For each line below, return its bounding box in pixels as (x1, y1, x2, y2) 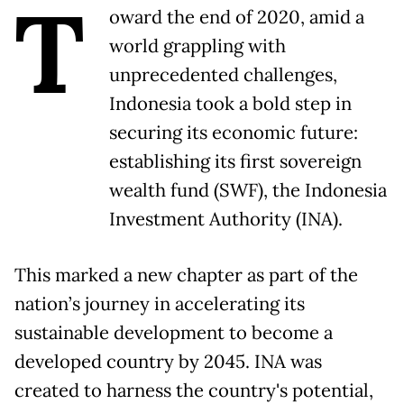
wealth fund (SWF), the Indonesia (109, 178, 387, 202)
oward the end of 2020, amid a (109, 5, 364, 29)
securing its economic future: (109, 120, 358, 144)
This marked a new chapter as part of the (14, 262, 358, 287)
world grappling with (109, 33, 286, 58)
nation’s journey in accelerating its (14, 291, 305, 316)
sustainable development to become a (14, 320, 333, 344)
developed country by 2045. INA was (14, 349, 322, 373)
